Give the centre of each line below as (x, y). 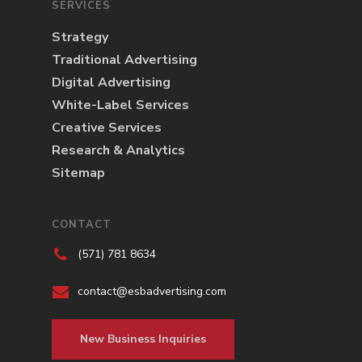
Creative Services (107, 127)
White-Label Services (120, 105)
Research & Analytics (118, 150)
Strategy (80, 37)
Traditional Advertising (124, 59)
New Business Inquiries (143, 339)
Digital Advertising (111, 82)
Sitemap (78, 173)
